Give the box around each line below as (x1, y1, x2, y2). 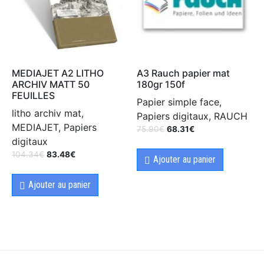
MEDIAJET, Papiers (12, 121, 97, 134)
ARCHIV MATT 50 (12, 78, 90, 91)
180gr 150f (137, 78, 186, 91)
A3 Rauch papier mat (137, 67, 230, 80)
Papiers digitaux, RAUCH (137, 110, 248, 123)
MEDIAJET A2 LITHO (12, 67, 104, 80)
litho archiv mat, (12, 107, 84, 120)
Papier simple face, (137, 96, 222, 108)
